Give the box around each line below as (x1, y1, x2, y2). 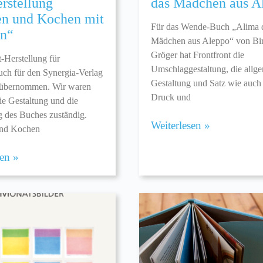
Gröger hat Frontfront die (151, 50, 245, 60)
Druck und (151, 92, 191, 103)
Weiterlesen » (151, 119, 211, 132)
